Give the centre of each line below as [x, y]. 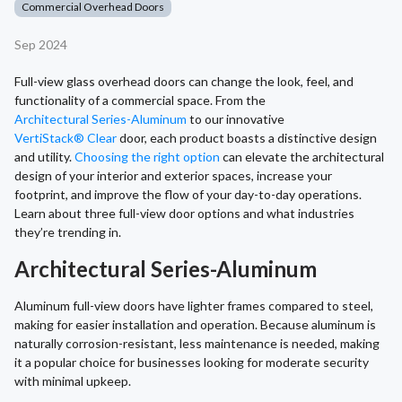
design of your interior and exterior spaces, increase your [173, 176]
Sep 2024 [41, 45]
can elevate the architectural [302, 157]
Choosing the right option [147, 157]
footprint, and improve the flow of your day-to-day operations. [188, 195]
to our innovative [236, 119]
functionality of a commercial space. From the [140, 100]
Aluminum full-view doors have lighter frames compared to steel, [194, 306]
